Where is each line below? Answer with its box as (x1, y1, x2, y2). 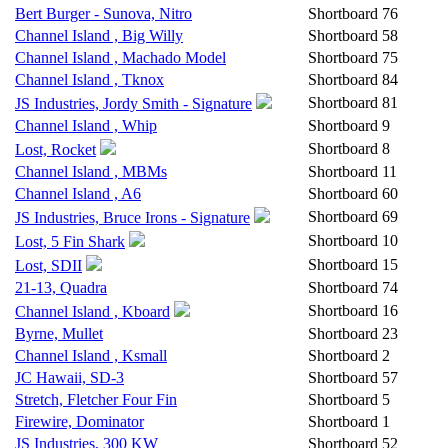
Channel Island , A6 (15, 185, 141, 202)
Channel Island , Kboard (15, 303, 170, 320)
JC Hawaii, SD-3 (15, 369, 124, 386)
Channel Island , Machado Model (15, 49, 226, 66)
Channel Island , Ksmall (15, 347, 167, 364)
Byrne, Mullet (15, 325, 103, 342)
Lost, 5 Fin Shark (15, 233, 125, 250)
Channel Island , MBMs (15, 163, 167, 180)
